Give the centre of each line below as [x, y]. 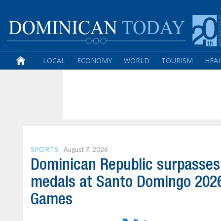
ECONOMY [94, 60]
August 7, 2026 [86, 149]
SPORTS [44, 149]
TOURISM [177, 60]
